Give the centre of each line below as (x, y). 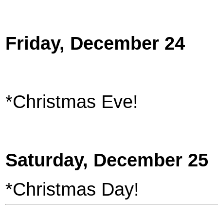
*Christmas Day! (72, 189)
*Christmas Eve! (72, 102)
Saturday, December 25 (107, 160)
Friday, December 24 (95, 43)
